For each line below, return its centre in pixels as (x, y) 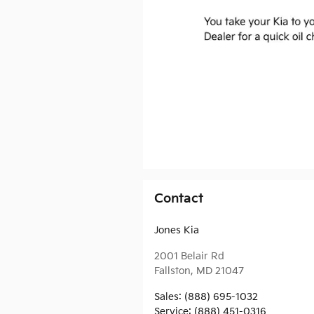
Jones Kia (177, 230)
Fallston (172, 271)
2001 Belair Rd (189, 256)
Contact (179, 198)
